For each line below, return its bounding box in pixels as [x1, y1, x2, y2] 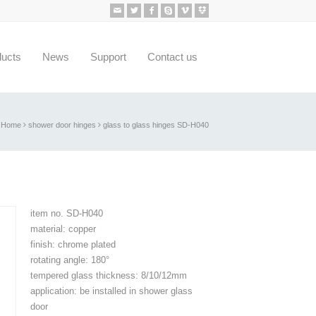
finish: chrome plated [30, 239, 116, 250]
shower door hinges [28, 121, 96, 129]
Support [90, 51, 126, 63]
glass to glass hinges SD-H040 [103, 121, 209, 129]
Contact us [147, 51, 197, 63]
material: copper [30, 224, 96, 234]
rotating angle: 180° [30, 255, 109, 265]
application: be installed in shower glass [30, 286, 193, 296]
